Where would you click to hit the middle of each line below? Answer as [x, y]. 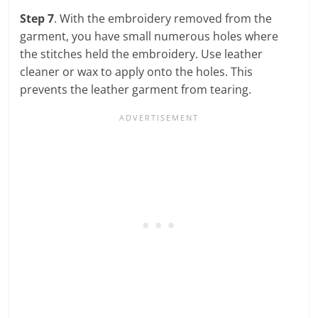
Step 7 [37, 18]
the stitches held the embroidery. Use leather [142, 54]
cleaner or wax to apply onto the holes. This [137, 71]
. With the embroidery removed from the [163, 18]
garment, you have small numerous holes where [149, 36]
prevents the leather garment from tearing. [136, 89]
